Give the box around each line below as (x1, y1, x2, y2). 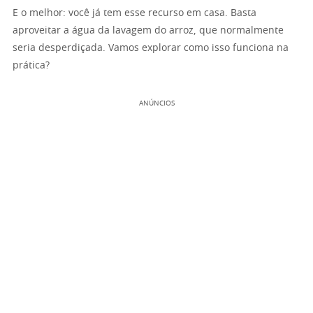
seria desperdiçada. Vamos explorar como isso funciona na (13, 43, 289, 53)
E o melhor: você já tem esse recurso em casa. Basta (13, 8, 256, 18)
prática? (13, 61, 50, 71)
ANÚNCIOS (138, 100, 175, 107)
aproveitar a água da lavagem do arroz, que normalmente (13, 26, 284, 36)
